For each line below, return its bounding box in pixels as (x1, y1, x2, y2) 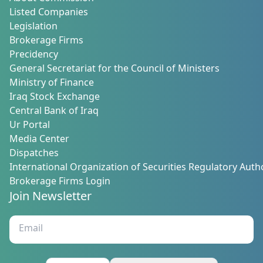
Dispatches (9, 146, 59, 163)
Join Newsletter (9, 187, 92, 208)
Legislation (9, 19, 58, 36)
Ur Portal (9, 118, 50, 134)
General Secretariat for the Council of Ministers (9, 62, 220, 78)
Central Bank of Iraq (9, 104, 99, 120)
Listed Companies (9, 5, 88, 22)
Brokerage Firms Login (9, 174, 110, 191)
